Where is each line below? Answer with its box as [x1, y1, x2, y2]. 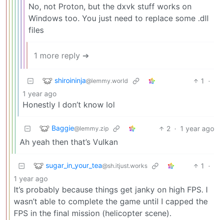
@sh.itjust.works [102, 162, 147, 169]
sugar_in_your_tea [46, 161, 102, 169]
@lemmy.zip [74, 124, 109, 132]
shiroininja [55, 76, 86, 84]
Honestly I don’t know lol [23, 99, 115, 110]
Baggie [52, 123, 74, 132]
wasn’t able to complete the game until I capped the [14, 196, 208, 206]
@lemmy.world [86, 77, 128, 84]
